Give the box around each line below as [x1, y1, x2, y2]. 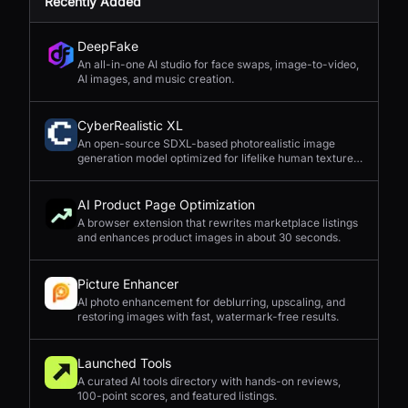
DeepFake [77, 38, 138, 54]
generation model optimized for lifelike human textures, [77, 151, 362, 165]
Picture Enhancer [77, 276, 178, 291]
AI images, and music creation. [77, 72, 234, 86]
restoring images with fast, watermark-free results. [77, 310, 339, 323]
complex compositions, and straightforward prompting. [77, 166, 359, 179]
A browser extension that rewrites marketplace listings [77, 216, 358, 229]
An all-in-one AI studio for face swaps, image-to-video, [77, 57, 359, 71]
